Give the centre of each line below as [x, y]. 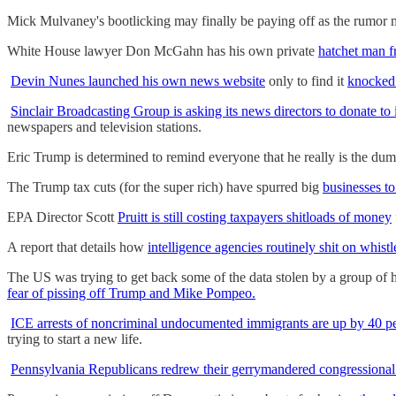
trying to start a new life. [75, 339]
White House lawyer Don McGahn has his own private [163, 50]
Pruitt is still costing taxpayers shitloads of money [255, 217]
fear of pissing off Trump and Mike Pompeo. [131, 293]
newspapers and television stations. [104, 126]
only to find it [306, 80]
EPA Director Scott [62, 217]
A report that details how [77, 247]
